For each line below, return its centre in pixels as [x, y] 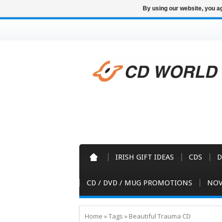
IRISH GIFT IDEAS [145, 157]
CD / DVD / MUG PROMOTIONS [139, 183]
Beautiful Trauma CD [160, 216]
